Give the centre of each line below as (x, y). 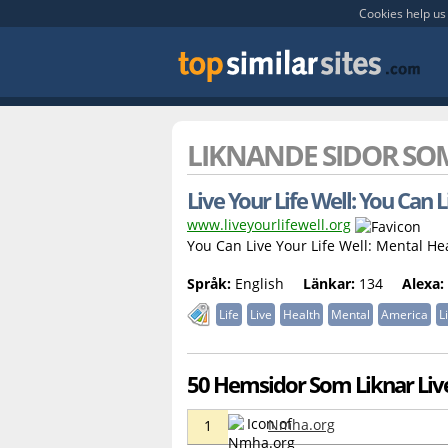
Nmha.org (301, 424)
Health (301, 314)
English (257, 283)
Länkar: (329, 283)
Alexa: (423, 283)
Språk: (209, 283)
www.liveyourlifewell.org (269, 224)
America (404, 314)
